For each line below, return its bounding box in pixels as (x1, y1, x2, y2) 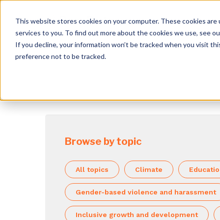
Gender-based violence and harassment (76, 188, 216, 196)
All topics (76, 165, 109, 173)
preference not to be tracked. (15, 52, 106, 60)
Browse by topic (65, 136, 141, 147)
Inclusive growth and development (76, 211, 198, 219)
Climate (135, 165, 163, 173)
